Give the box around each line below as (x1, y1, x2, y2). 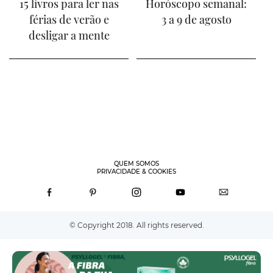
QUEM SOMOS (114, 159, 159, 168)
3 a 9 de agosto (161, 12, 232, 27)
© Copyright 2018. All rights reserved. (69, 220, 204, 230)
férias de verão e (29, 12, 109, 27)
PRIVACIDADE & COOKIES (97, 167, 176, 175)
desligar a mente (28, 27, 110, 43)
